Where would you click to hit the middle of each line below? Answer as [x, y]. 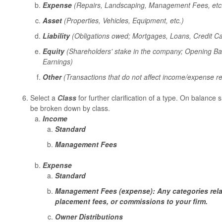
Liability [57, 35]
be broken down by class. [70, 108]
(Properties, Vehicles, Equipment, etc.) [124, 20]
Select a [44, 97]
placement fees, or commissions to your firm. [131, 201]
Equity [54, 51]
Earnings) [57, 61]
